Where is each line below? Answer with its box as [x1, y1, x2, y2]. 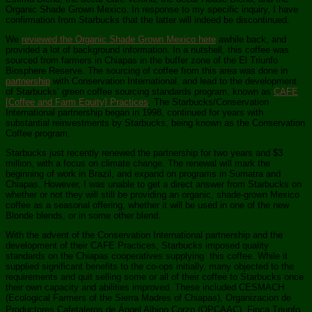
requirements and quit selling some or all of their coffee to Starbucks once [6, 272, 304, 283]
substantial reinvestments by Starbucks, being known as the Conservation [6, 118, 305, 129]
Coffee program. [6, 128, 70, 139]
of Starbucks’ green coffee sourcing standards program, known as [6, 86, 274, 97]
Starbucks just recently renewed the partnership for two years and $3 [6, 148, 283, 159]
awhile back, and [216, 34, 286, 45]
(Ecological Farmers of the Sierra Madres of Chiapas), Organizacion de [6, 292, 291, 304]
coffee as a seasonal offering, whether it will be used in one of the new [6, 200, 289, 211]
